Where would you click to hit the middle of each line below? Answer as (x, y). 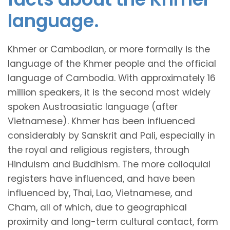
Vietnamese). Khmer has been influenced (101, 121)
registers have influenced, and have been (101, 178)
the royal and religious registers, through (99, 150)
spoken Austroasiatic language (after (93, 107)
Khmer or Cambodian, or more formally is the (109, 49)
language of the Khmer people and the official (112, 63)
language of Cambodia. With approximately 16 (112, 78)
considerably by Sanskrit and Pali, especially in (111, 135)
